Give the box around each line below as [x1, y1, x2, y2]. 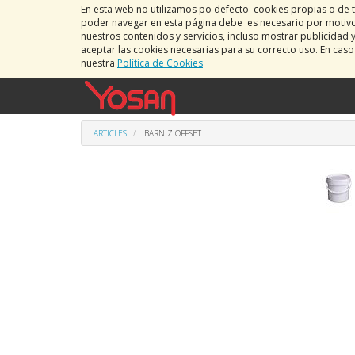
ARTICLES [94, 128, 127, 139]
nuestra [81, 56, 117, 70]
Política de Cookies [117, 56, 203, 70]
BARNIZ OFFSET [144, 128, 201, 139]
